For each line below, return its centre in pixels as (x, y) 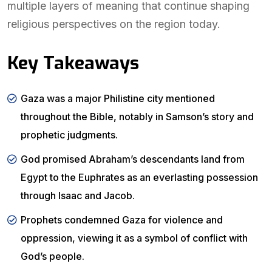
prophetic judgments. (69, 135)
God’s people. (53, 256)
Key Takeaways (73, 63)
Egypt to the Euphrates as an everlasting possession (139, 177)
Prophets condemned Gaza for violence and (122, 220)
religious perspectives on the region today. (114, 24)
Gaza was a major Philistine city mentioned (118, 98)
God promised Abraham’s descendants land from (133, 159)
